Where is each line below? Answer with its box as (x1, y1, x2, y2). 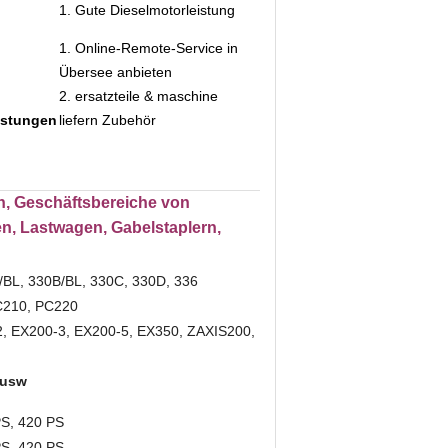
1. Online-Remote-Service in (59, 40, 238, 56)
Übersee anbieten (59, 64, 172, 80)
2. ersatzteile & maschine (59, 88, 218, 104)
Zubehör (102, 112, 156, 128)
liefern (59, 112, 98, 128)
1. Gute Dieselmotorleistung (59, 2, 235, 18)
